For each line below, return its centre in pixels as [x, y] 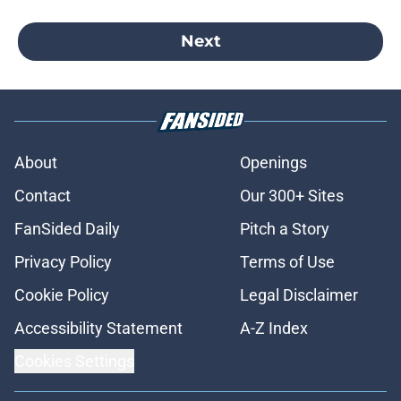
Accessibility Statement [98, 328]
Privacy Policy [63, 261]
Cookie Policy [62, 294]
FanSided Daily [67, 228]
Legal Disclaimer [299, 294]
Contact [43, 195]
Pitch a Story [285, 228]
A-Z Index [274, 328]
